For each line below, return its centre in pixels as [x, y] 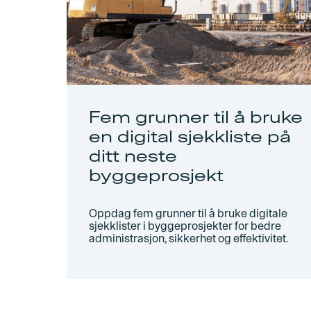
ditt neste [133, 156]
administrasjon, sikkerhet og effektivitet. [188, 238]
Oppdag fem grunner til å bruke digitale [188, 213]
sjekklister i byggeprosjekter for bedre [185, 226]
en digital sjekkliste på [190, 136]
